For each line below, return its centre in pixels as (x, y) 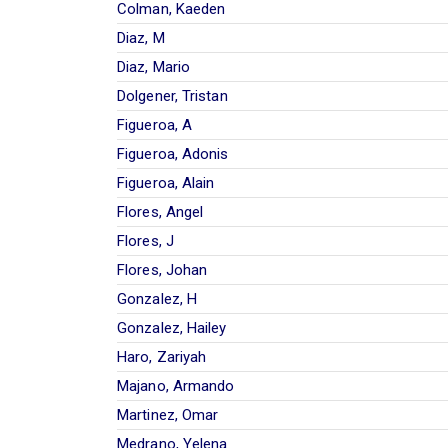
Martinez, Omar (168, 414)
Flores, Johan (162, 269)
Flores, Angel (160, 211)
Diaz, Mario (154, 66)
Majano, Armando (176, 385)
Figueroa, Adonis (173, 153)
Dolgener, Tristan (172, 95)
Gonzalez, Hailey (172, 327)
